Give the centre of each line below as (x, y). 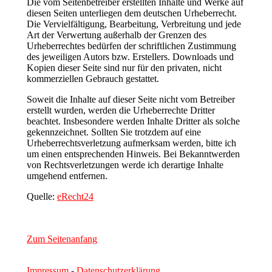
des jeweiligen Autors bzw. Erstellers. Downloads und (130, 56)
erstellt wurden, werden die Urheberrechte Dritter (121, 110)
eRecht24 (75, 196)
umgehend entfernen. (67, 175)
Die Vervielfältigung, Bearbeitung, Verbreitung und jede (134, 24)
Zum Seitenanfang (62, 239)
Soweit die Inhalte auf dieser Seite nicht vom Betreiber (131, 99)
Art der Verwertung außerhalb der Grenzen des (117, 35)
